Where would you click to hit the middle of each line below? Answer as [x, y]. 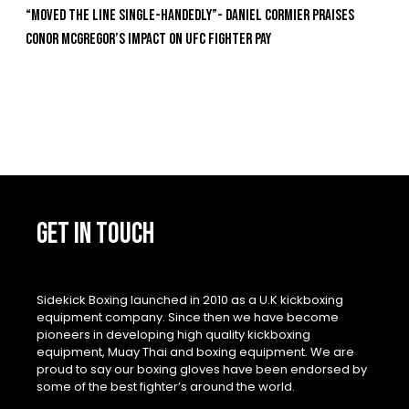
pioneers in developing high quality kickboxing [173, 335]
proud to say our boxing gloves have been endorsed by [202, 370]
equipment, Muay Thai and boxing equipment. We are [195, 352]
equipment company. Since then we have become [188, 318]
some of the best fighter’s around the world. [166, 387]
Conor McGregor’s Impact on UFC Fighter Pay [148, 39]
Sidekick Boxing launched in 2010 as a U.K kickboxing [190, 300]
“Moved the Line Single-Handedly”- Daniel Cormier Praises [190, 15]
